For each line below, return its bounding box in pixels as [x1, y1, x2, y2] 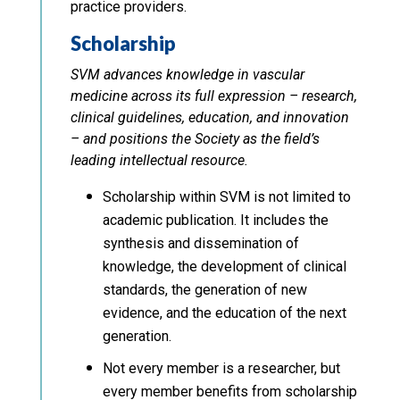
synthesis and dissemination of [102, 234, 299, 252]
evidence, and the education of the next [102, 304, 346, 321]
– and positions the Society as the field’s [70, 129, 320, 147]
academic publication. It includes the [102, 211, 329, 229]
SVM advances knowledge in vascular [70, 65, 304, 83]
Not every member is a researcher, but [102, 359, 340, 377]
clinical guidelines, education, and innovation [70, 108, 349, 126]
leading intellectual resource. [70, 151, 248, 169]
